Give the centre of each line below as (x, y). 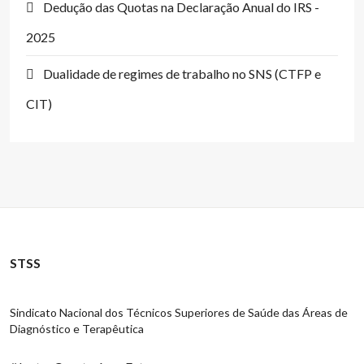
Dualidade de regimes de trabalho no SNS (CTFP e (182, 74)
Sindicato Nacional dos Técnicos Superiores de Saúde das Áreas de (179, 312)
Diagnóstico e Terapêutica (77, 329)
